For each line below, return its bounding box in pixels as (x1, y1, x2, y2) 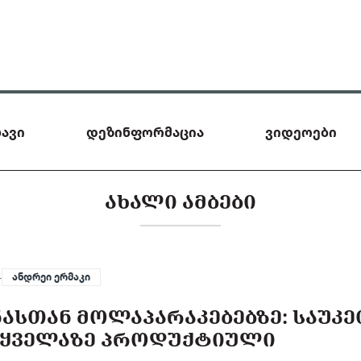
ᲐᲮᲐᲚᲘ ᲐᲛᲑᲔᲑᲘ (105, 188, 256, 214)
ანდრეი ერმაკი (12, 271, 91, 283)
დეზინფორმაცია (86, 123, 204, 140)
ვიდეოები (265, 123, 337, 140)
